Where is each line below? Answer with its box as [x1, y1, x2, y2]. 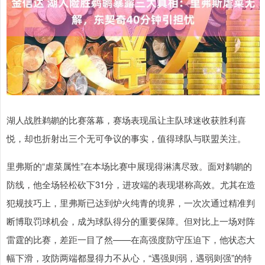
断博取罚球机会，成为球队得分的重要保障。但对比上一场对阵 [7, 215, 255, 228]
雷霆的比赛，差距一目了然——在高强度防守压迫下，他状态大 [7, 233, 255, 246]
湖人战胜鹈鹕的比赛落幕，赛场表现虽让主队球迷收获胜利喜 [7, 114, 246, 127]
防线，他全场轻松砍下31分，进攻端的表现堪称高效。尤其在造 [7, 178, 256, 191]
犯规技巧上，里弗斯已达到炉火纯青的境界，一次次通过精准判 [7, 196, 255, 209]
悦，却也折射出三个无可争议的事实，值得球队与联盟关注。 [7, 132, 246, 145]
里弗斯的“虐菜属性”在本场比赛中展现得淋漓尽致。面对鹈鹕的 [7, 160, 252, 173]
